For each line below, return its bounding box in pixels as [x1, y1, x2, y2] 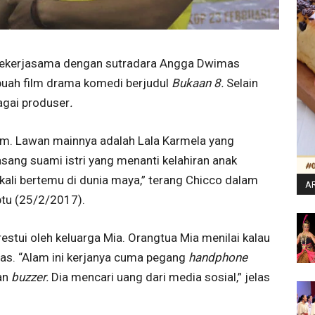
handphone [188, 250, 247, 264]
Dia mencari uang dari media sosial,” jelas [51, 269, 270, 284]
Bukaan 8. [172, 75, 226, 90]
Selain [226, 75, 258, 90]
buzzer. [11, 269, 51, 284]
